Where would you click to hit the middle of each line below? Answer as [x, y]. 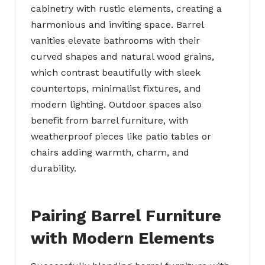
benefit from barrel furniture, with [109, 121]
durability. [53, 169]
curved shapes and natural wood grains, [122, 57]
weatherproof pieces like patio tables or [121, 137]
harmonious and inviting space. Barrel [117, 25]
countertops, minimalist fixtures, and [116, 89]
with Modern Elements [122, 238]
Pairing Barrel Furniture [126, 216]
